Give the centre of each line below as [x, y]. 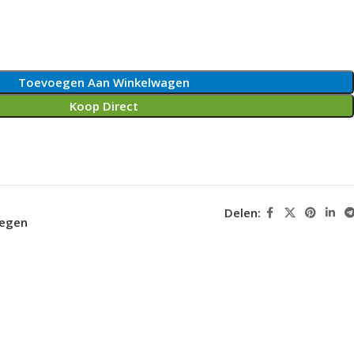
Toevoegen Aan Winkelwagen [104, 82]
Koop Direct [104, 105]
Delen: [242, 213]
